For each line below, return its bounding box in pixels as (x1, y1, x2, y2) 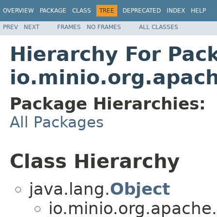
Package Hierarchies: (10, 93, 206, 113)
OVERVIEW (3, 7, 34, 14)
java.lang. (29, 179, 110, 199)
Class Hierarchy (10, 150, 180, 172)
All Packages (10, 113, 104, 131)
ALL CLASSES (139, 23, 178, 31)
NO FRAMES (87, 23, 121, 31)
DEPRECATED (123, 7, 161, 14)
